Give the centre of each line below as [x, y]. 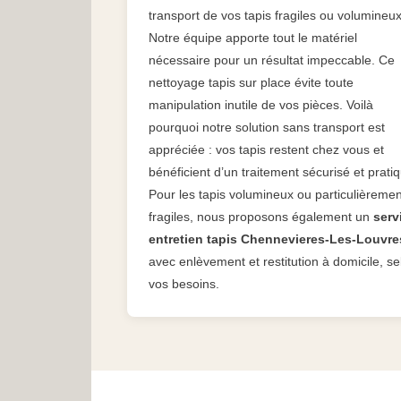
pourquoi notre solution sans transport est [267, 128]
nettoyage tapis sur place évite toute [251, 83]
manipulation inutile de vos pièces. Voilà [261, 105]
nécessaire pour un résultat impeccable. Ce [272, 60]
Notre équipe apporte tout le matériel [253, 38]
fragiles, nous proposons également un [261, 217]
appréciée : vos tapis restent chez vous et [266, 150]
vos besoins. [184, 284]
